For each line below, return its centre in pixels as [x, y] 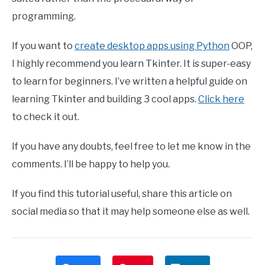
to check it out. [46, 117]
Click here [221, 99]
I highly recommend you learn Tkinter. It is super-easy [131, 64]
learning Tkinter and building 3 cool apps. [105, 99]
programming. [44, 17]
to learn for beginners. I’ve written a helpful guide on [130, 82]
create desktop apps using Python [152, 46]
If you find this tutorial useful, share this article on [122, 194]
